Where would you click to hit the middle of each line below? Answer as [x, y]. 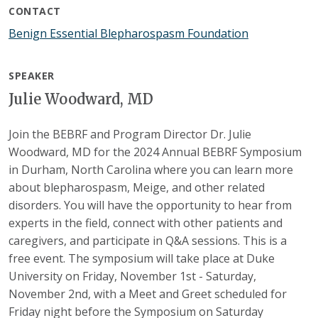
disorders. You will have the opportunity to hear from [150, 205]
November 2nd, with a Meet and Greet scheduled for [148, 294]
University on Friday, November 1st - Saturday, [132, 276]
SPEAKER [32, 75]
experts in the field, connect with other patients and [146, 223]
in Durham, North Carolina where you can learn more [151, 169]
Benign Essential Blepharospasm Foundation [128, 34]
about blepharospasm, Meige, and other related [137, 187]
